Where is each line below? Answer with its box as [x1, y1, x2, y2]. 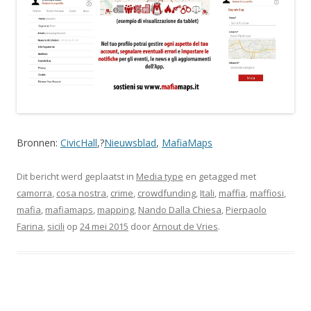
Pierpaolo [226, 203, 267, 216]
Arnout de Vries [153, 219, 218, 233]
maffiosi [250, 186, 284, 199]
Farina [17, 219, 43, 233]
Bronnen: [17, 135, 60, 149]
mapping [97, 203, 134, 216]
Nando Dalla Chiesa [138, 203, 221, 216]
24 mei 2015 [80, 219, 128, 233]
